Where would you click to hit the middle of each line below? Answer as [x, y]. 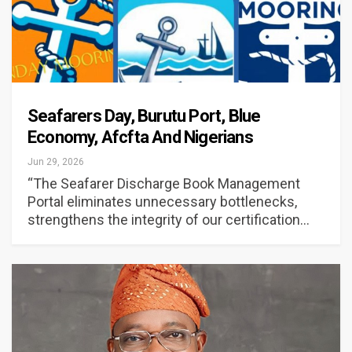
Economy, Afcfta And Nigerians [140, 137]
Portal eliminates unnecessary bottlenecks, [162, 201]
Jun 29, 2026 [56, 161]
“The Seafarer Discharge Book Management [164, 183]
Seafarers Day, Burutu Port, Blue [144, 115]
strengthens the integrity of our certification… [169, 219]
